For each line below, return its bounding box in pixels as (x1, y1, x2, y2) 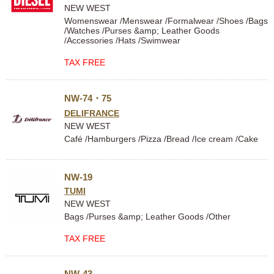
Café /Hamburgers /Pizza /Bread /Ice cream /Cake (64, 134, 258, 144)
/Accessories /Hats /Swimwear (64, 35, 180, 45)
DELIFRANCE (64, 108, 119, 118)
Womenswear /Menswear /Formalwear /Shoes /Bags (64, 16, 268, 26)
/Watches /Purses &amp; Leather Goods (64, 26, 220, 35)
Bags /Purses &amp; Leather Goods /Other (64, 212, 231, 221)
